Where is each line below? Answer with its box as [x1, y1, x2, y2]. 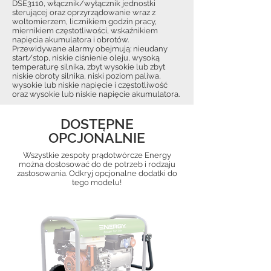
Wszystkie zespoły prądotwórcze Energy [22, 151, 171, 160]
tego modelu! [72, 178, 122, 187]
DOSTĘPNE [60, 116, 134, 132]
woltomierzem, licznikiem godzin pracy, [12, 17, 157, 26]
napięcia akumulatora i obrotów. [12, 35, 129, 44]
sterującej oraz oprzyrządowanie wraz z [12, 8, 155, 17]
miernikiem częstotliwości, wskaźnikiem [12, 26, 158, 35]
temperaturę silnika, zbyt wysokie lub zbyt [12, 62, 165, 71]
